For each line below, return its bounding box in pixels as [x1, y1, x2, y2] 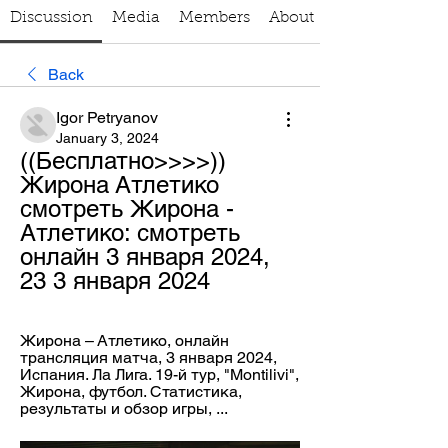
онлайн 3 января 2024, [20, 243, 270, 270]
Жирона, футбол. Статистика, [20, 382, 242, 401]
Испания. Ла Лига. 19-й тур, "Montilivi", [20, 365, 299, 384]
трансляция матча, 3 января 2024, [20, 348, 277, 367]
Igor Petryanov [56, 108, 158, 127]
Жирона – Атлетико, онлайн [20, 331, 229, 350]
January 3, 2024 [56, 130, 159, 146]
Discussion [9, 10, 93, 26]
